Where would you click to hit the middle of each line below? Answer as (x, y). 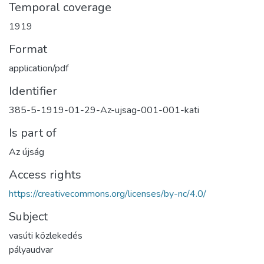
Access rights (45, 175)
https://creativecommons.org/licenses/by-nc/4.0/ (108, 194)
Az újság (27, 152)
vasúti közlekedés (46, 236)
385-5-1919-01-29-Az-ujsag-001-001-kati (104, 110)
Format (28, 49)
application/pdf (39, 69)
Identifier (33, 91)
